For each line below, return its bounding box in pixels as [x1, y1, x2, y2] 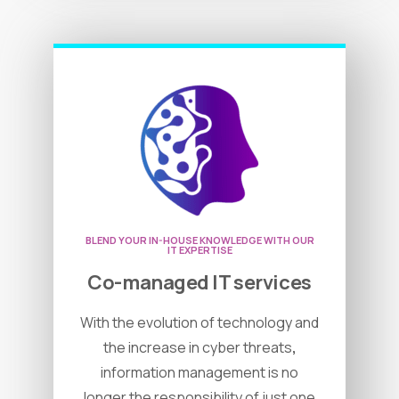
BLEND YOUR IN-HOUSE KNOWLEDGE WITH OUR [85, 233, 314, 248]
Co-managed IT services [87, 269, 312, 297]
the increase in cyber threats [102, 338, 292, 358]
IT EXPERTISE [167, 243, 232, 257]
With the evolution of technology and [80, 313, 319, 333]
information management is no [101, 362, 298, 383]
